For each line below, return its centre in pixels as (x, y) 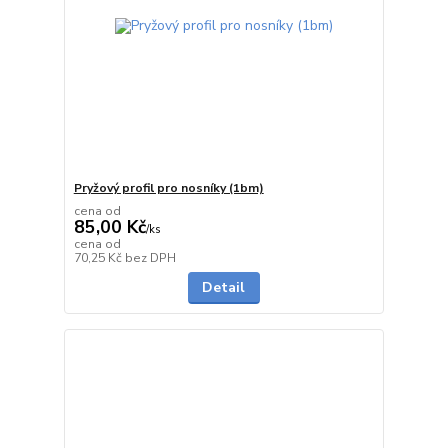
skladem (347, 256)
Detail (224, 287)
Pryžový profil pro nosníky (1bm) (168, 187)
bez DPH (150, 257)
